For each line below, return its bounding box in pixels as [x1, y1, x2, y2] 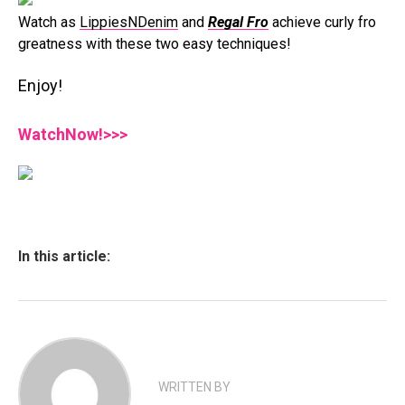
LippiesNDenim [80, 14, 178, 31]
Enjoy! [18, 76, 66, 95]
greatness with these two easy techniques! [18, 35, 291, 52]
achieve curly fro [268, 14, 376, 31]
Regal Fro [208, 14, 268, 31]
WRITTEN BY [158, 380, 231, 394]
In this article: [18, 248, 110, 265]
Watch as [18, 14, 76, 31]
